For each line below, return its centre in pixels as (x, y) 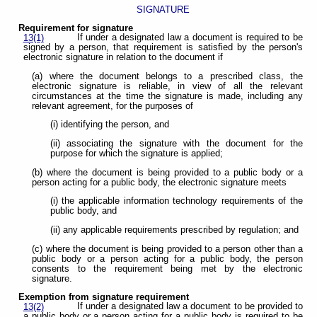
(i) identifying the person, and (109, 125)
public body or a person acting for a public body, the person (167, 259)
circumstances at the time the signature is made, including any (167, 96)
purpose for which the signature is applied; (136, 154)
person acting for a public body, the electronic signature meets (160, 182)
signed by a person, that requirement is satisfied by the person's (163, 48)
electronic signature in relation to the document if (123, 58)
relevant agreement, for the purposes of (113, 106)
